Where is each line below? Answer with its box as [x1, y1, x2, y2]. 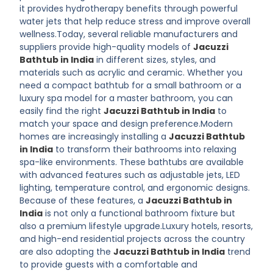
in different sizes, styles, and [96, 54, 216, 66]
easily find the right [19, 105, 104, 117]
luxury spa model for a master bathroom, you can [19, 92, 233, 104]
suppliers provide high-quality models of [19, 41, 194, 53]
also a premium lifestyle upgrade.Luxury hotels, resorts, [19, 220, 253, 232]
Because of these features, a [19, 194, 146, 207]
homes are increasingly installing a [19, 130, 169, 143]
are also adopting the [19, 246, 114, 258]
